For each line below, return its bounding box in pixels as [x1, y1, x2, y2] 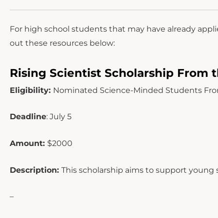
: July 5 [46, 112, 72, 122]
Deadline [10, 112, 46, 122]
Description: [10, 165, 61, 175]
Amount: [10, 138, 47, 148]
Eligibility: [10, 85, 53, 95]
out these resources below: [10, 38, 115, 48]
